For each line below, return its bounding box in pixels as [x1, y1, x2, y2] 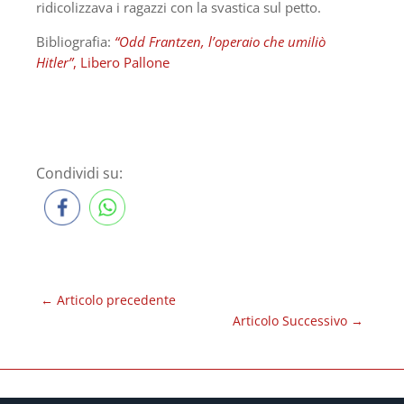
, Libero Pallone [73, 53, 170, 72]
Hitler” [36, 53, 73, 72]
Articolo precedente [57, 291, 176, 309]
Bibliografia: [36, 32, 115, 51]
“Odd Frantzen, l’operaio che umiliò [115, 32, 326, 51]
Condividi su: [36, 163, 123, 184]
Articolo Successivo [233, 312, 347, 330]
